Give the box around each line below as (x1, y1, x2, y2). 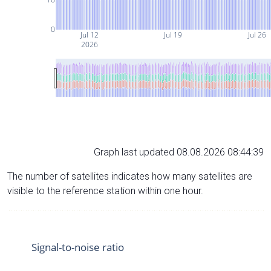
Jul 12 (79, 29, 99, 40)
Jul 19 (163, 29, 183, 40)
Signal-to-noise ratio (31, 240, 124, 254)
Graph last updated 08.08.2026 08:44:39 (94, 146, 264, 158)
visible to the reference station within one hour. (7, 184, 203, 197)
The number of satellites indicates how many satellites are (7, 170, 252, 182)
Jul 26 (247, 29, 267, 40)
